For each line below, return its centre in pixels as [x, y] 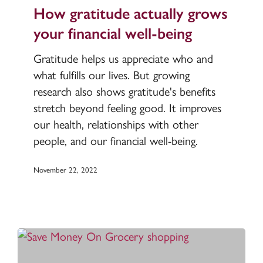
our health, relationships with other [116, 124]
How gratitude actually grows [130, 13]
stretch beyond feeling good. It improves [127, 108]
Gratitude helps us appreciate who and [123, 58]
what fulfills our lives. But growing [111, 75]
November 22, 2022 [65, 170]
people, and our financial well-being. [115, 141]
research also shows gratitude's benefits [124, 91]
